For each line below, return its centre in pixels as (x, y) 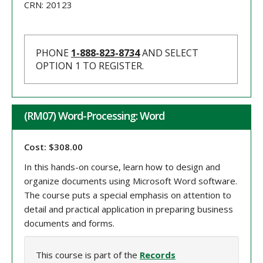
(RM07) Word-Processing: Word (94, 116)
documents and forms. (69, 223)
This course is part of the (88, 255)
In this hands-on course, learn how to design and (122, 167)
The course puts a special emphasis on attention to (128, 195)
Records (158, 255)
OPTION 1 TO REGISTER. (90, 66)
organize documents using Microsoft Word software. (131, 181)
